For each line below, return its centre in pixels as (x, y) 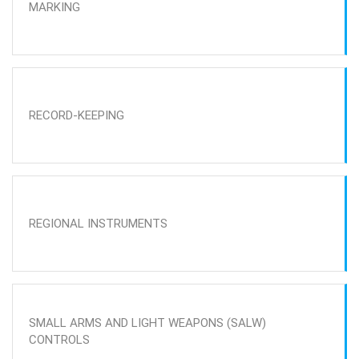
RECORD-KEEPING (77, 115)
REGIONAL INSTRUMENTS (98, 223)
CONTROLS (59, 340)
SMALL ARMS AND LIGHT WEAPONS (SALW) (147, 323)
